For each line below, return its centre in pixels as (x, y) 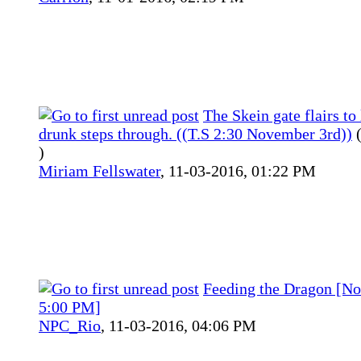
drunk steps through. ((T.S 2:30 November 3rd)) (195, 134)
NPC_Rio (70, 326)
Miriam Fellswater (100, 171)
